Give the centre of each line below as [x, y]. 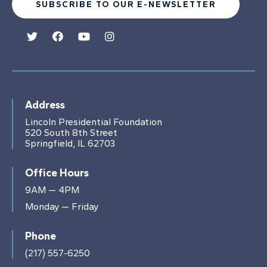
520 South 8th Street [71, 133]
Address [45, 105]
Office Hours [57, 173]
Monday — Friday [62, 207]
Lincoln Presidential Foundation [94, 122]
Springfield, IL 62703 [70, 144]
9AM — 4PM [52, 190]
